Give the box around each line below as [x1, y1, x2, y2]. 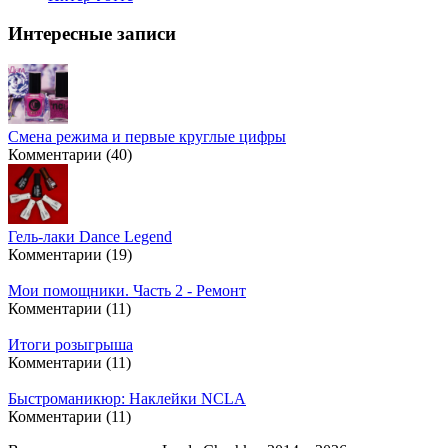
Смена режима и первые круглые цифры [8, 128, 286, 145]
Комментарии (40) [8, 146, 132, 163]
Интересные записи [8, 23, 176, 45]
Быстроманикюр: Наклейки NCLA [8, 390, 246, 407]
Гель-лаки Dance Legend [8, 228, 172, 245]
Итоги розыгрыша [8, 336, 133, 353]
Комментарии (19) [8, 246, 132, 263]
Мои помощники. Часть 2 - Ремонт [8, 282, 246, 299]
